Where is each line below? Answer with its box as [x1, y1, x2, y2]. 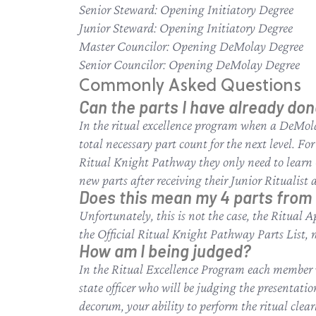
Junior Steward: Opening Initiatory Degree [79, 20, 293, 35]
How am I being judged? [79, 241, 251, 261]
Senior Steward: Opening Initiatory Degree [79, 1, 293, 17]
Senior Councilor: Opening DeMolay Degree [79, 56, 300, 72]
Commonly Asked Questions [79, 75, 301, 97]
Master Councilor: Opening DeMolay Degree [79, 38, 303, 54]
